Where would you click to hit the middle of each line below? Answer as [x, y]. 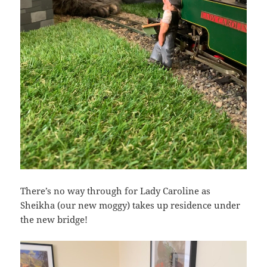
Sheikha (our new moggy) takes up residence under [131, 205]
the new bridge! [54, 219]
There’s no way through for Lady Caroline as [116, 191]
